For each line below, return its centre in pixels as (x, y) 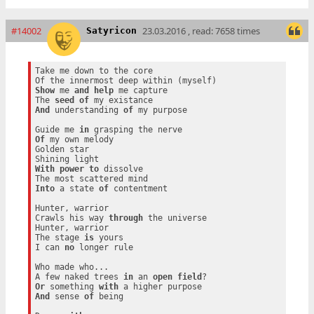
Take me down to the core (94, 71)
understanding (86, 110)
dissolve (121, 169)
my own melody (79, 140)
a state (76, 189)
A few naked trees (79, 277)
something (71, 287)
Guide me (57, 130)
